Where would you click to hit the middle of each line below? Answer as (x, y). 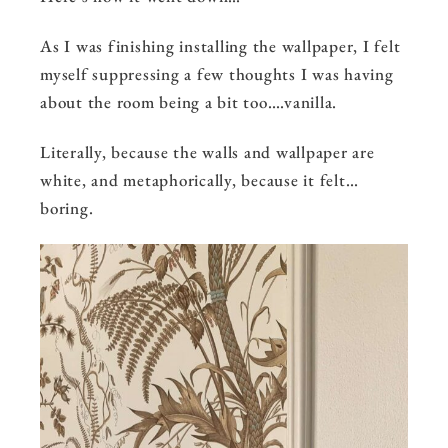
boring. (69, 207)
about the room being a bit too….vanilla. (191, 101)
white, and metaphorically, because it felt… (199, 179)
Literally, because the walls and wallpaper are (207, 151)
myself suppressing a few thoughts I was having (217, 73)
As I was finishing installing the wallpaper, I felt (220, 45)
